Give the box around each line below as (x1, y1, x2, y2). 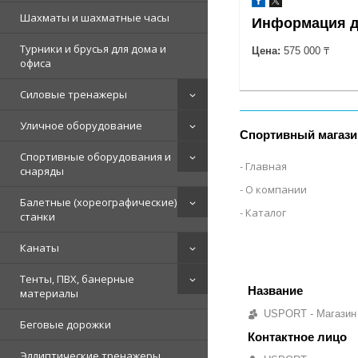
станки (20, 209, 55, 224)
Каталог (245, 205, 287, 220)
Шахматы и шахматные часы (20, 10, 169, 25)
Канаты (20, 240, 59, 255)
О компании (245, 181, 308, 197)
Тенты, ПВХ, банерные (20, 271, 134, 286)
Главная (245, 158, 288, 173)
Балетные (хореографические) (20, 194, 177, 209)
